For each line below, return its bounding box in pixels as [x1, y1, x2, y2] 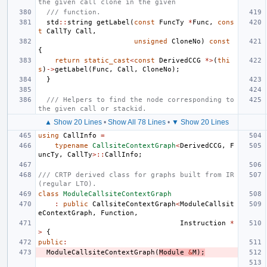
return [55, 56, 80, 64]
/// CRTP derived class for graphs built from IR [38, 170, 234, 179]
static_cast [84, 56, 130, 64]
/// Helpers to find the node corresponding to [46, 95, 234, 104]
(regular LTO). [38, 179, 97, 188]
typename [55, 141, 88, 150]
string [67, 18, 92, 26]
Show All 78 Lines [107, 117, 166, 126]
